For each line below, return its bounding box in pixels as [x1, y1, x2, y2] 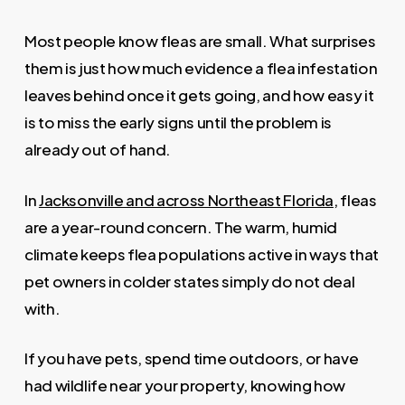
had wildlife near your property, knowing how [24, 375, 345, 396]
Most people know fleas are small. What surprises [24, 31, 376, 52]
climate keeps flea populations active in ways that [24, 243, 379, 264]
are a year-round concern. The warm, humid [24, 216, 337, 237]
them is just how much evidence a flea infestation [24, 58, 378, 79]
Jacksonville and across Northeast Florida [38, 189, 334, 210]
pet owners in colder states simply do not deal [24, 270, 355, 291]
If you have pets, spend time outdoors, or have [24, 348, 359, 369]
